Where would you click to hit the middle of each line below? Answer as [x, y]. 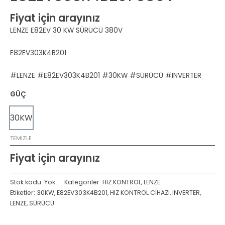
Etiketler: [23, 192]
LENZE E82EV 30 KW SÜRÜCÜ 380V [66, 30]
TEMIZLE [21, 138]
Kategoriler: [83, 182]
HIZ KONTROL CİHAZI [140, 192]
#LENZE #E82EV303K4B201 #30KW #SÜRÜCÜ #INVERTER [106, 75]
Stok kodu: [27, 182]
